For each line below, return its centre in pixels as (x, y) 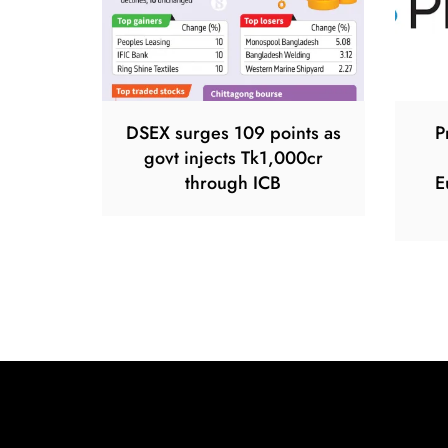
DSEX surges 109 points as (233, 133)
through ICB (233, 183)
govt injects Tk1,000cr (233, 158)
